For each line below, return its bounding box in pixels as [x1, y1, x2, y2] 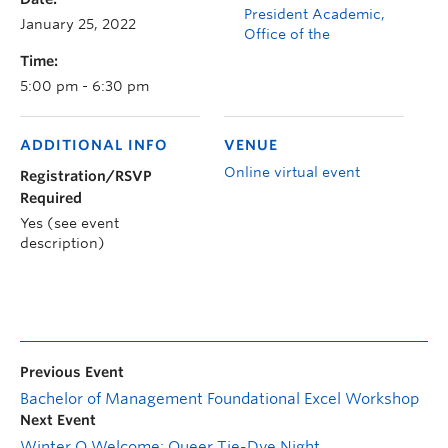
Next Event [20, 412, 96, 429]
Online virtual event [224, 164, 360, 181]
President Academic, [244, 6, 385, 23]
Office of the [244, 26, 330, 43]
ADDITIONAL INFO [20, 137, 168, 154]
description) [20, 235, 105, 252]
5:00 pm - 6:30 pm [20, 78, 149, 95]
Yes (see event [20, 215, 119, 232]
